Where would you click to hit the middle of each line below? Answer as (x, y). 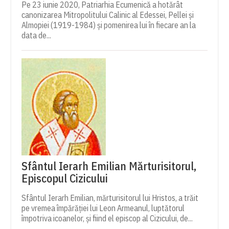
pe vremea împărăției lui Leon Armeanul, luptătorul (103, 208)
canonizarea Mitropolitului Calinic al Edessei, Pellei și (108, 15)
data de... (37, 36)
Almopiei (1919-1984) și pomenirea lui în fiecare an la (109, 25)
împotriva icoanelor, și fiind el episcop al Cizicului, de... (107, 219)
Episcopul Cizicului (65, 178)
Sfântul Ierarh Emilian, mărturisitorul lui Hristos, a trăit (110, 198)
